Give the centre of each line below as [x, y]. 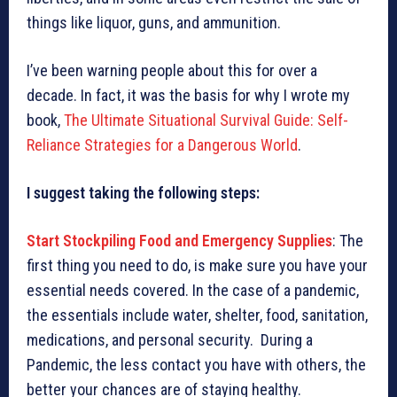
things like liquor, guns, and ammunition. [154, 23]
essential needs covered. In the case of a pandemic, [193, 290]
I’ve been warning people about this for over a [172, 70]
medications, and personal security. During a [170, 340]
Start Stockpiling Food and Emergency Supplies [179, 241]
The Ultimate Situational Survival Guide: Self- [206, 120]
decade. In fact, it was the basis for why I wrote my [188, 95]
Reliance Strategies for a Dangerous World [162, 145]
